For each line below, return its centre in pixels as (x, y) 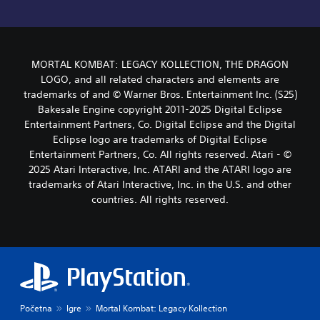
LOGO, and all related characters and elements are (160, 80)
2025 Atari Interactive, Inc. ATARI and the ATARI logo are (160, 170)
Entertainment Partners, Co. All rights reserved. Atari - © (160, 155)
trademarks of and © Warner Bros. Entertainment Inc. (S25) (160, 95)
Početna (36, 309)
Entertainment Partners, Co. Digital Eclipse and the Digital (160, 125)
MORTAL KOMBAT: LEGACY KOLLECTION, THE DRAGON (160, 65)
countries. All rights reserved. (160, 200)
